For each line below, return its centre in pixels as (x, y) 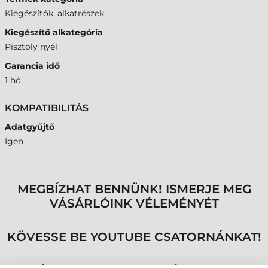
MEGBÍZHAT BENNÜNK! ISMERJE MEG (134, 189)
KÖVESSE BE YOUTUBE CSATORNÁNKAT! (134, 237)
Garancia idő (32, 66)
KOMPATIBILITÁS (47, 108)
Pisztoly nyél (31, 47)
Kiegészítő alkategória (54, 32)
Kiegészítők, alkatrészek (54, 13)
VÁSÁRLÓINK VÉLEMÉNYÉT (134, 203)
